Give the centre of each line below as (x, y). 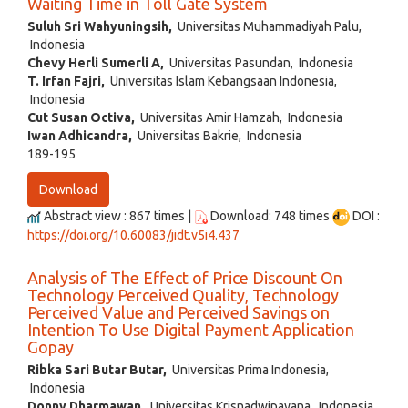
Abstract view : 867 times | (117, 216)
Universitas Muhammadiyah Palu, (267, 27)
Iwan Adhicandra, (80, 136)
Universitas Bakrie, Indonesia (217, 136)
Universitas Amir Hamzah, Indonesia (239, 118)
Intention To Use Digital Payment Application (191, 330)
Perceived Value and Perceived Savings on (178, 313)
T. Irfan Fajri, (66, 82)
